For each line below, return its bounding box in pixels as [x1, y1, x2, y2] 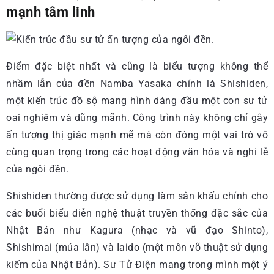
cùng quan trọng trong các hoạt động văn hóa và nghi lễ [6, 146, 268, 158]
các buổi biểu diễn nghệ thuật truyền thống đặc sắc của [6, 207, 268, 219]
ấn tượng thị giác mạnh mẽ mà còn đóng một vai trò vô [6, 129, 268, 141]
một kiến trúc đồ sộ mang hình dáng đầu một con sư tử [6, 95, 268, 106]
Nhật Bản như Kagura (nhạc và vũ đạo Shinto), [6, 224, 268, 236]
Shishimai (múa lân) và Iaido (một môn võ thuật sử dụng [6, 242, 268, 253]
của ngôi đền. [6, 163, 69, 175]
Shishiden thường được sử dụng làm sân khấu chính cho [6, 190, 268, 202]
